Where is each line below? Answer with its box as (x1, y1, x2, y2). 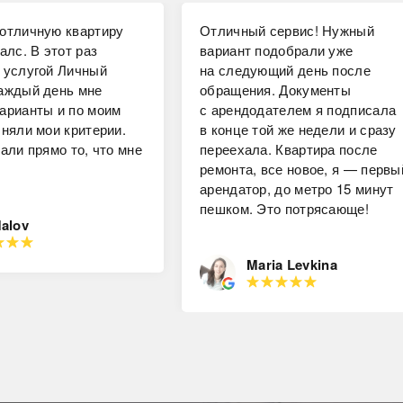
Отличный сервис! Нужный (200, 20, 374, 40)
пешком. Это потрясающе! (200, 198, 369, 218)
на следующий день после (200, 59, 371, 79)
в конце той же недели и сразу (200, 119, 397, 139)
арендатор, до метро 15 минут (200, 178, 394, 198)
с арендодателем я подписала (200, 99, 397, 119)
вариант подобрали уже (200, 40, 354, 59)
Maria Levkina (246, 254, 337, 274)
